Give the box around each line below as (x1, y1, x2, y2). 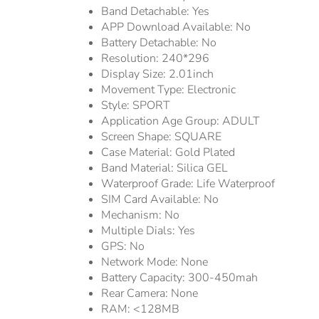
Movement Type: (101, 82, 187, 98)
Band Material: (101, 160, 177, 177)
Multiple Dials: (101, 223, 178, 239)
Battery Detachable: (101, 35, 202, 51)
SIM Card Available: (101, 192, 204, 208)
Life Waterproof (197, 176, 275, 192)
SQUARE (174, 129, 221, 145)
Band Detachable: (101, 4, 192, 20)
